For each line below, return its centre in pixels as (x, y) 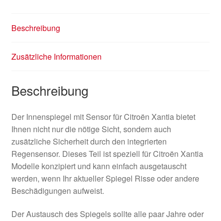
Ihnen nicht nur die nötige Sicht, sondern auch (91, 129)
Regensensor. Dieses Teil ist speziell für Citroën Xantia (107, 153)
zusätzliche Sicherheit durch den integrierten (89, 141)
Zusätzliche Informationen (56, 57)
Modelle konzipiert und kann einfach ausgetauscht (99, 166)
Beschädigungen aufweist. (57, 190)
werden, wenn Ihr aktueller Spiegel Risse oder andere (105, 178)
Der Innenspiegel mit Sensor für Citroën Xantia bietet (103, 116)
